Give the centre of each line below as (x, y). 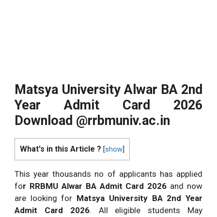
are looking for (46, 198)
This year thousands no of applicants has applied (108, 174)
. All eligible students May (146, 210)
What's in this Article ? (61, 149)
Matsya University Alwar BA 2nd (108, 89)
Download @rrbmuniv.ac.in (92, 120)
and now (186, 186)
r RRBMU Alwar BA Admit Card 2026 (97, 186)
